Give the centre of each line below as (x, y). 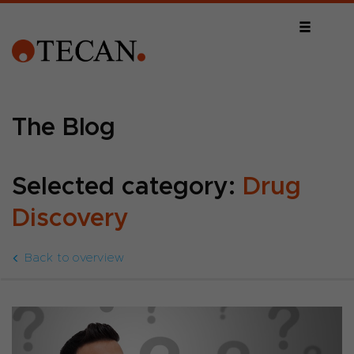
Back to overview (74, 258)
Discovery (70, 218)
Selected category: (127, 186)
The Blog (64, 127)
